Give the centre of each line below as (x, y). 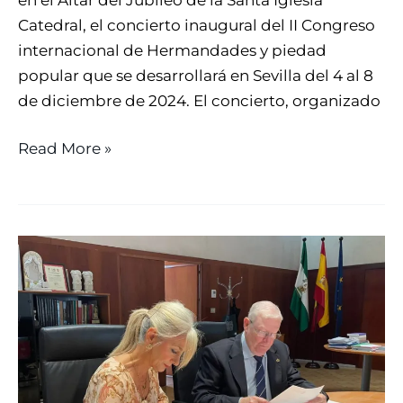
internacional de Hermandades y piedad (172, 50)
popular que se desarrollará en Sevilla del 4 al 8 (196, 75)
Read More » (65, 149)
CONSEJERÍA (66, 273)
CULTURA (54, 323)
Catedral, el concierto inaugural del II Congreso (197, 25)
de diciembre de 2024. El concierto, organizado (199, 100)
